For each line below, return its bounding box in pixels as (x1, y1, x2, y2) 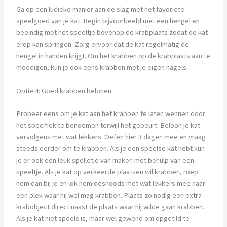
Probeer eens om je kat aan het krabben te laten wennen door (16, 108, 205, 118)
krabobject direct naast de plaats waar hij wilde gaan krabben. (16, 202, 204, 211)
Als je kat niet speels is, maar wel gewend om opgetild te (16, 213, 190, 223)
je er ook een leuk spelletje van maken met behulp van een (16, 155, 194, 165)
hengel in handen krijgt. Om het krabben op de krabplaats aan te (16, 51, 210, 60)
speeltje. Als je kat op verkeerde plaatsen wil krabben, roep (16, 167, 198, 176)
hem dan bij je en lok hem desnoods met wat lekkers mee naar (16, 178, 205, 188)
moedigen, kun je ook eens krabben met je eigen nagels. (16, 62, 188, 72)
